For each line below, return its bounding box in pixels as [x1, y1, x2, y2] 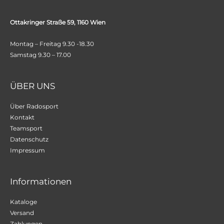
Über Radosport [10, 102, 58, 110]
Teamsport [10, 124, 42, 132]
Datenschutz [10, 135, 48, 143]
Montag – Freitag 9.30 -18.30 [10, 40, 95, 47]
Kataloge [10, 198, 37, 205]
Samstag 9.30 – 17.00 [10, 51, 72, 58]
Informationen [10, 176, 71, 186]
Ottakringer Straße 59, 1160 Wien [10, 18, 105, 26]
